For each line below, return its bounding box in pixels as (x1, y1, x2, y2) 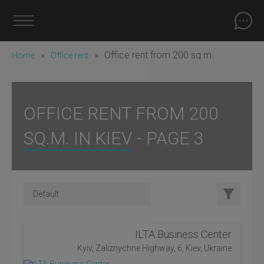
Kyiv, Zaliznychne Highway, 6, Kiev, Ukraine (77, 243, 232, 253)
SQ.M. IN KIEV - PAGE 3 (24, 128, 204, 148)
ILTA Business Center (135, 228, 232, 240)
